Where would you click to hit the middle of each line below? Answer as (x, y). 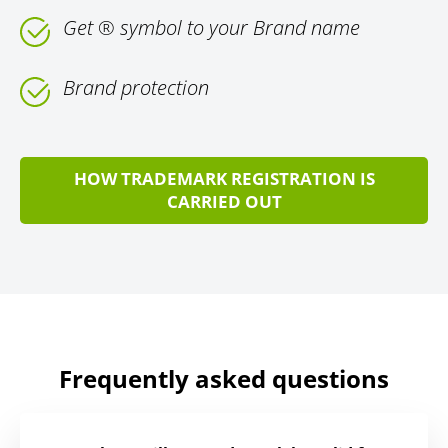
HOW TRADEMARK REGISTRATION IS (224, 179)
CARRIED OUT (224, 202)
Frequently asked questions (224, 379)
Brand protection (136, 88)
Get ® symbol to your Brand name (211, 28)
